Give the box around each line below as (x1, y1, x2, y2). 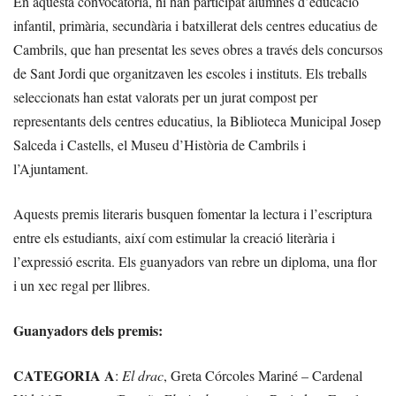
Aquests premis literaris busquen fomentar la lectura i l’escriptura (13, 204, 372, 223)
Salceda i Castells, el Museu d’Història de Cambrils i (13, 135, 306, 154)
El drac (122, 366, 164, 385)
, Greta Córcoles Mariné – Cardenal (164, 366, 362, 385)
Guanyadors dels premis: (13, 320, 163, 340)
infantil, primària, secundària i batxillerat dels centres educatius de (13, 16, 377, 34)
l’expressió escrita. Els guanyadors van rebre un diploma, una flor (13, 252, 377, 270)
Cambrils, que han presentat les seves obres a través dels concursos (13, 40, 383, 58)
